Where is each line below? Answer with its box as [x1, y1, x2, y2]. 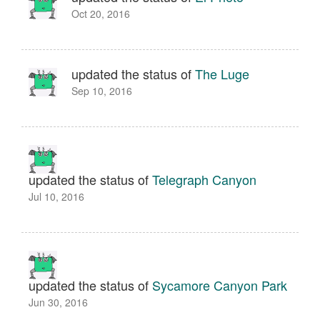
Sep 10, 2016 [71, 84, 132, 98]
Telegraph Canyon [152, 170, 256, 189]
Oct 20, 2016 [71, 6, 130, 21]
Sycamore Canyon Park [152, 276, 287, 294]
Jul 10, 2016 [29, 189, 84, 204]
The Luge [195, 64, 249, 83]
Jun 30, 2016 [29, 295, 88, 309]
